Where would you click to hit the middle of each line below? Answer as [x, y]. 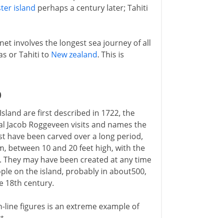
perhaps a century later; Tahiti [91, 8]
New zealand [74, 54]
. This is [110, 54]
